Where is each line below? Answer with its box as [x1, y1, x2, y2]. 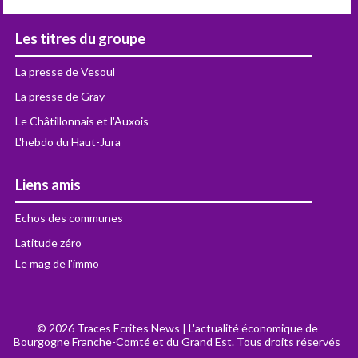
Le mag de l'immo [15, 256, 100, 270]
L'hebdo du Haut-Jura [15, 134, 121, 149]
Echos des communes [15, 210, 124, 225]
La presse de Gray [15, 89, 105, 103]
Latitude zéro [15, 235, 82, 249]
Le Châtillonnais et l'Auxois [15, 113, 149, 128]
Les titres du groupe [15, 29, 146, 47]
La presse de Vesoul [15, 64, 116, 78]
